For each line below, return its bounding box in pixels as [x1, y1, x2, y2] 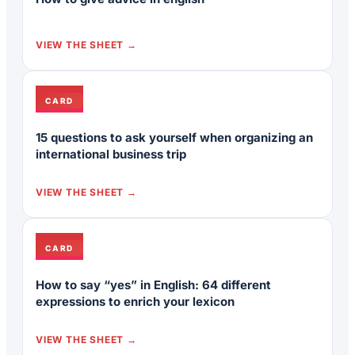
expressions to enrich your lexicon [36, 294, 235, 310]
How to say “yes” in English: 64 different [36, 277, 271, 293]
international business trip [36, 147, 186, 162]
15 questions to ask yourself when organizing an [36, 130, 313, 146]
